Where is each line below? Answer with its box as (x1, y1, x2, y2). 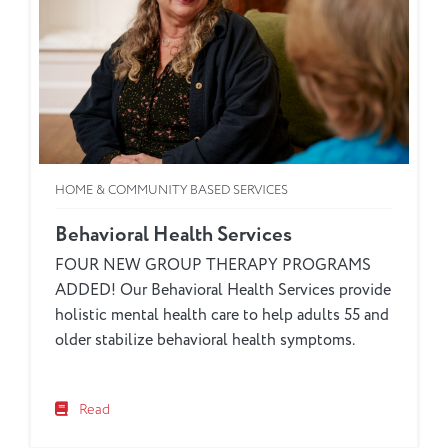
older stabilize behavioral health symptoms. (55, 328, 355, 351)
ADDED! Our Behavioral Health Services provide (55, 278, 391, 301)
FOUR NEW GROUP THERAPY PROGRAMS (55, 253, 371, 276)
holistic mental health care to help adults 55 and (55, 303, 389, 326)
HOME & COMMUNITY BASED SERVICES (55, 180, 288, 199)
